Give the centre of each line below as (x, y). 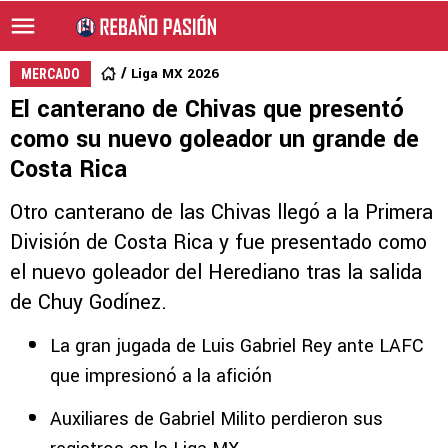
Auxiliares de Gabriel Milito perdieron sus (216, 419)
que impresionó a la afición (161, 376)
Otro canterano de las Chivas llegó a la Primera (221, 212)
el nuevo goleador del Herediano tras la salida (216, 272)
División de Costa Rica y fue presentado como (218, 242)
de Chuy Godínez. (88, 302)
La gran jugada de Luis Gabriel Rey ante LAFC (236, 346)
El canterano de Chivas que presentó (207, 109)
